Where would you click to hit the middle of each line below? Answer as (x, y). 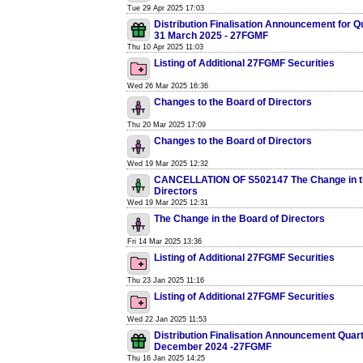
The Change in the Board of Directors (239, 219)
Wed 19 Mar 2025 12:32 (168, 164)
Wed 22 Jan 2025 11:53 (167, 319)
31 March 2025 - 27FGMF (211, 36)
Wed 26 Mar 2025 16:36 (168, 86)
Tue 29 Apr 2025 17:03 (166, 8)
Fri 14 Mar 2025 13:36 (164, 241)
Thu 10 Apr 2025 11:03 (165, 47)
